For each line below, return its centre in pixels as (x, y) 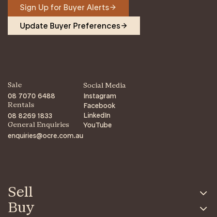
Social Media (105, 86)
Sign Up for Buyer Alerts (64, 7)
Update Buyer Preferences (70, 25)
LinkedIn (97, 115)
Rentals (21, 105)
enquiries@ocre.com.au (46, 135)
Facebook (99, 105)
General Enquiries (39, 125)
